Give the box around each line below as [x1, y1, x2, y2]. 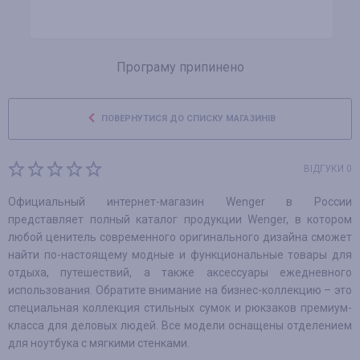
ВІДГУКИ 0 [304, 163, 352, 174]
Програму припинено [116, 59, 244, 75]
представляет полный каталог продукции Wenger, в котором [8, 213, 352, 226]
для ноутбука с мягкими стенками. [8, 337, 190, 350]
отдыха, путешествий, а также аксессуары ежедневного [8, 266, 352, 279]
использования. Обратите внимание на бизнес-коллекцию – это [8, 284, 352, 297]
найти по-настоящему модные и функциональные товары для [8, 248, 352, 261]
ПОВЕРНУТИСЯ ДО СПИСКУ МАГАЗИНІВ [99, 113, 276, 124]
